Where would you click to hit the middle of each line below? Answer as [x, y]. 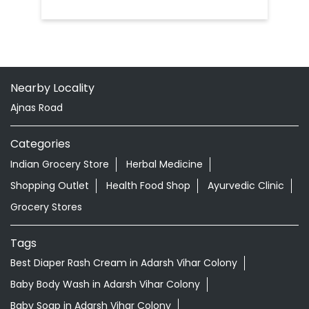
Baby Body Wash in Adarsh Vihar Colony [105, 285]
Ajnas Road [37, 108]
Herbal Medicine [165, 164]
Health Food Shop [148, 185]
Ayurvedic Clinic [246, 185]
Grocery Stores [46, 207]
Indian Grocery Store [60, 164]
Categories [40, 143]
